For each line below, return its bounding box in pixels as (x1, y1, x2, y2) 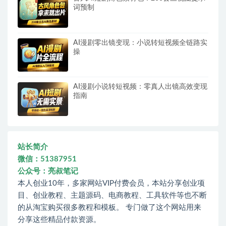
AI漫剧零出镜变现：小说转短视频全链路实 (73, 39, 207, 46)
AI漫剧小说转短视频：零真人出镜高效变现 (73, 83, 207, 91)
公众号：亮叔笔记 (18, 167, 78, 175)
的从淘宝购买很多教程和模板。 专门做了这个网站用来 (18, 203, 201, 211)
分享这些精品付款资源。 (18, 215, 101, 223)
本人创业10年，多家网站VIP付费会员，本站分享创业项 (18, 179, 205, 187)
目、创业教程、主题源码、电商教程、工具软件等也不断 (18, 191, 207, 199)
